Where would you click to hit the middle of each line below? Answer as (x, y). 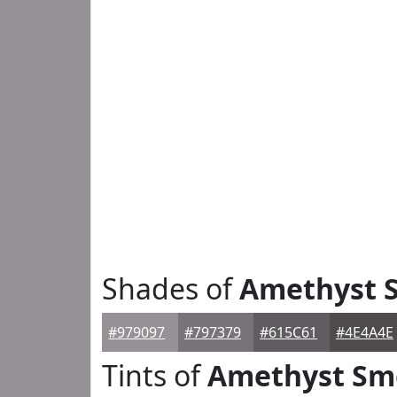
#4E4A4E (364, 332)
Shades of (171, 288)
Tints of (155, 375)
